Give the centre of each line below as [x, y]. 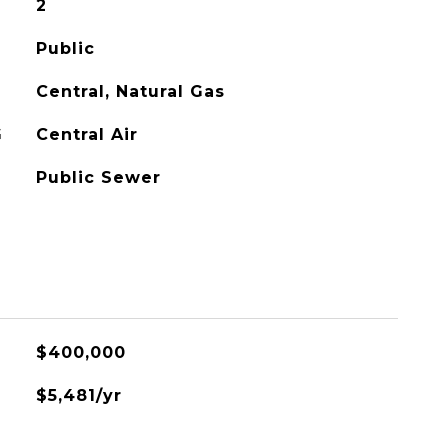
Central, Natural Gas [130, 91]
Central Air [86, 134]
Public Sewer [98, 177]
